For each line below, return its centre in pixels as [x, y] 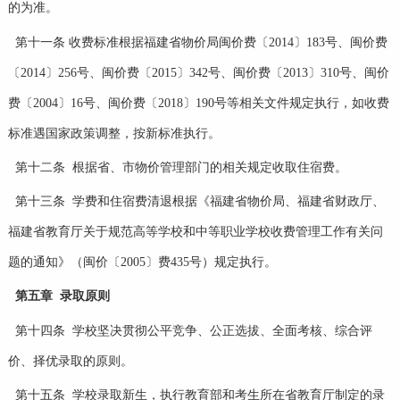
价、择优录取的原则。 [70, 361]
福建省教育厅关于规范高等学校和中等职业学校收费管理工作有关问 [195, 232]
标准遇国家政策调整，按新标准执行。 [114, 133]
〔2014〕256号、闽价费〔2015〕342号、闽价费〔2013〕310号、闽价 [198, 72]
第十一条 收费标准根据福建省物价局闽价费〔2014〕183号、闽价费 [201, 42]
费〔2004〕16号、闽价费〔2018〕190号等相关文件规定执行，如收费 [198, 103]
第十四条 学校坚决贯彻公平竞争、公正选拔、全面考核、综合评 [193, 330]
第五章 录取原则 [62, 296]
